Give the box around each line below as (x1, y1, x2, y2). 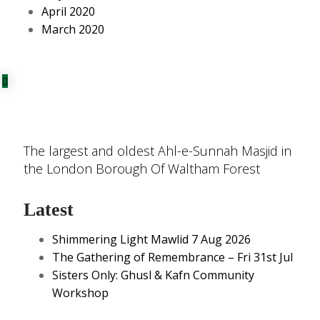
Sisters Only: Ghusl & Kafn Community (52, 267, 254, 283)
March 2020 (41, 21, 104, 37)
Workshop (52, 285, 109, 301)
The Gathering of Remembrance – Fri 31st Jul (52, 249, 293, 265)
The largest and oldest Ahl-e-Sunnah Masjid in (24, 142, 291, 159)
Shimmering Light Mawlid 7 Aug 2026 (52, 231, 251, 247)
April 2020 (41, 4, 95, 19)
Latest (24, 199, 74, 220)
